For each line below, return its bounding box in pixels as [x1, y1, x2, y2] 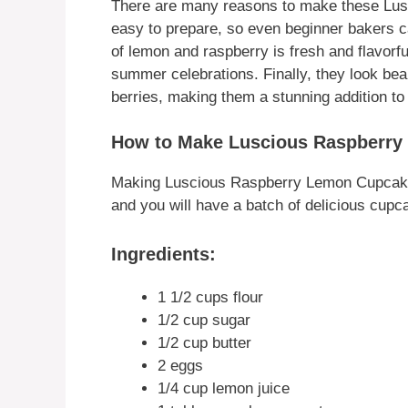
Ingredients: [111, 243, 216, 264]
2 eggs [158, 356, 203, 374]
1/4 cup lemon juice [158, 379, 290, 397]
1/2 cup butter [158, 333, 251, 352]
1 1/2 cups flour [158, 288, 263, 306]
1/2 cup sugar [158, 311, 250, 329]
